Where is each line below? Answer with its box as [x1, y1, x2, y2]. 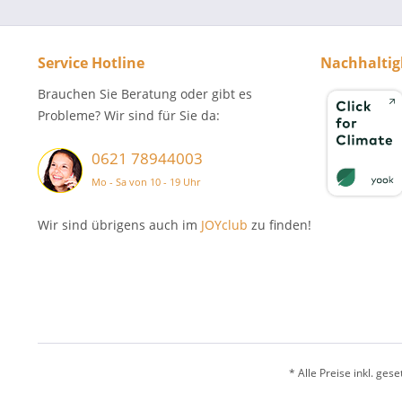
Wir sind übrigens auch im [38, 216, 201, 233]
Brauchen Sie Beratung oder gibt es [38, 85, 252, 102]
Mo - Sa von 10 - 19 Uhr [92, 175, 200, 188]
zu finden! [248, 216, 311, 233]
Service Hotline [38, 53, 144, 73]
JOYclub [201, 216, 248, 233]
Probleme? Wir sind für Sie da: [38, 107, 220, 124]
